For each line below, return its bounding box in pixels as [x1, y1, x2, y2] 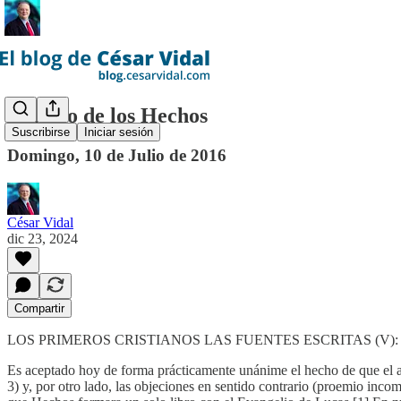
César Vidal [7, 214, 73, 230]
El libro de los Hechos [7, 103, 208, 127]
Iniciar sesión [84, 125, 153, 140]
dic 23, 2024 [7, 230, 78, 246]
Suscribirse [12, 125, 70, 140]
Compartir [14, 301, 64, 315]
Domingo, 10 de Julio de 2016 [7, 145, 226, 165]
